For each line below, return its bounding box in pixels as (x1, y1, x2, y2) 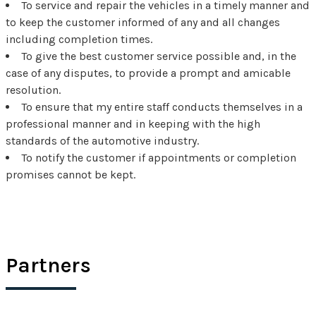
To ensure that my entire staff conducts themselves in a (21, 99, 303, 114)
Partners (6, 252, 92, 278)
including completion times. (6, 32, 152, 46)
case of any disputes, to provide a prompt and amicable (6, 66, 291, 80)
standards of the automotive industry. (6, 133, 199, 147)
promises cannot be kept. (6, 167, 135, 181)
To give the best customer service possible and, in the (21, 49, 296, 63)
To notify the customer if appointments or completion (21, 150, 296, 164)
